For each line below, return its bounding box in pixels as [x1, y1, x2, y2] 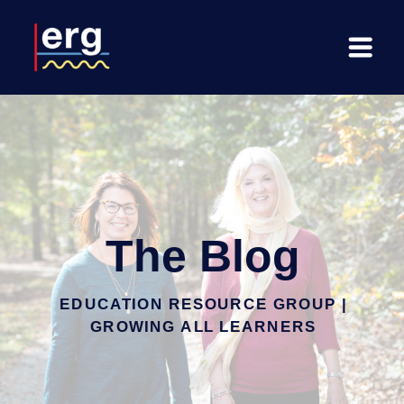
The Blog [105, 229, 300, 282]
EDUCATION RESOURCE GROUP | [60, 295, 347, 314]
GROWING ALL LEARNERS [90, 317, 317, 336]
